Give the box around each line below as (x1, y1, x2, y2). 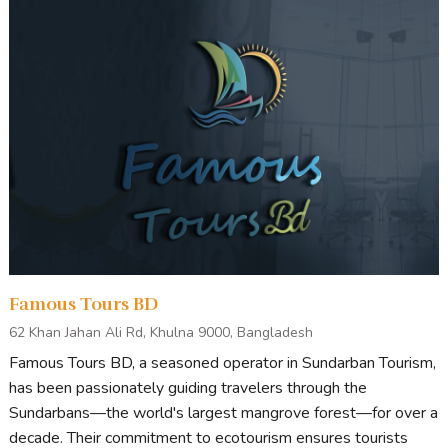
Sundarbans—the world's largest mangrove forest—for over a (9, 402, 438, 425)
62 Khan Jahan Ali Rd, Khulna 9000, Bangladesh (9, 323, 313, 343)
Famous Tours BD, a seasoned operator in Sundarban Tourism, (9, 352, 436, 375)
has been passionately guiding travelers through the (9, 377, 367, 400)
